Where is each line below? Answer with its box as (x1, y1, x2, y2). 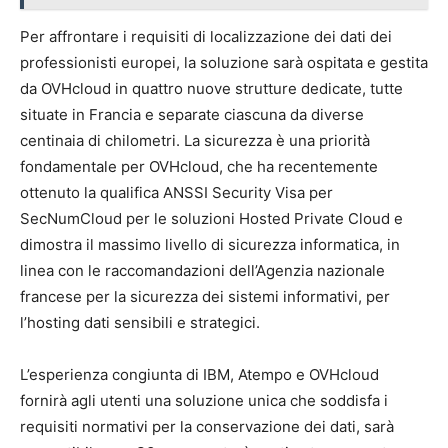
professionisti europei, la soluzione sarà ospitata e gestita (20, 52, 428, 72)
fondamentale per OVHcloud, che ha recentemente (20, 156, 378, 176)
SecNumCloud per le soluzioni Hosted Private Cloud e (20, 208, 403, 228)
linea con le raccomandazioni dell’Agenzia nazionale (20, 260, 385, 280)
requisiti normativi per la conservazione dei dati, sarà (20, 416, 394, 436)
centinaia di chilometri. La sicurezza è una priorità (20, 130, 370, 150)
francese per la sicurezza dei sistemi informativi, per (20, 286, 390, 306)
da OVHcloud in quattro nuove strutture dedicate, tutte (20, 78, 403, 98)
